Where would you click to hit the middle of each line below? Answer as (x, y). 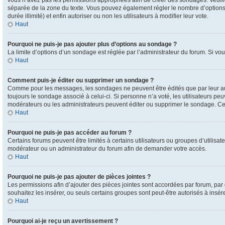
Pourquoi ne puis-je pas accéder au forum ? (70, 133)
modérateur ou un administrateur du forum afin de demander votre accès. (107, 149)
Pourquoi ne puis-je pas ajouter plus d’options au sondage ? (92, 44)
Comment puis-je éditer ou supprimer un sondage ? (81, 80)
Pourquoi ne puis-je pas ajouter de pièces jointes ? (79, 177)
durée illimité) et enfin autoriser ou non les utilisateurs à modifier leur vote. (108, 16)
